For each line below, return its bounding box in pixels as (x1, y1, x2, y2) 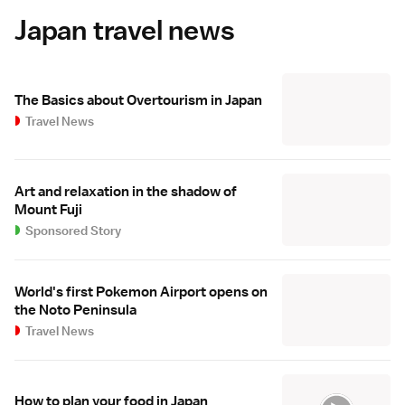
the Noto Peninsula (14, 301, 137, 320)
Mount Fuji (14, 201, 82, 220)
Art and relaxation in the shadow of (14, 183, 237, 202)
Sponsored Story (25, 222, 122, 240)
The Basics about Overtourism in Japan (14, 91, 262, 110)
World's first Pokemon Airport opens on (14, 283, 268, 302)
